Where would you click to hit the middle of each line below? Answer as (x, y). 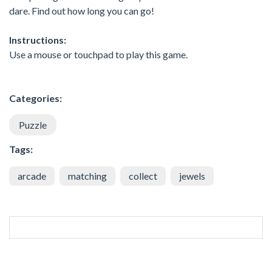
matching (87, 175)
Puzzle (33, 124)
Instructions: (38, 39)
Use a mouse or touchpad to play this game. (98, 54)
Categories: (36, 98)
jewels (192, 175)
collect (143, 175)
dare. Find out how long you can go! (82, 10)
